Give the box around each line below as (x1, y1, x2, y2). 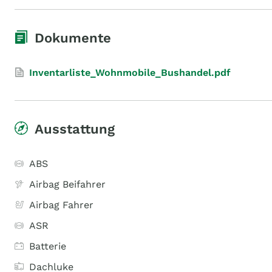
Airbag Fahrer (29, 199, 93, 211)
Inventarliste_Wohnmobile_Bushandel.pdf (29, 67, 231, 78)
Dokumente (35, 30, 111, 46)
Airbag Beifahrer (29, 178, 106, 190)
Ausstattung (35, 121, 115, 137)
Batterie (29, 240, 66, 252)
